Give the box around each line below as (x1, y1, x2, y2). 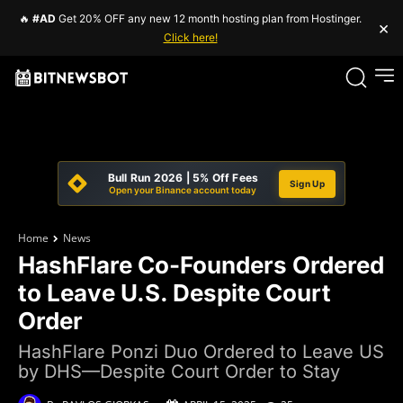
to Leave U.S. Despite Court (18, 279, 331, 307)
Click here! (163, 31, 218, 44)
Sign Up (289, 177, 325, 189)
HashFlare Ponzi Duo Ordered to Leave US (18, 341, 384, 363)
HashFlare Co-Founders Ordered (18, 251, 384, 279)
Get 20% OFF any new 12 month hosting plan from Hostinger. (56, 12, 362, 25)
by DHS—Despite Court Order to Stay (18, 361, 340, 382)
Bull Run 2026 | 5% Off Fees (107, 171, 259, 184)
